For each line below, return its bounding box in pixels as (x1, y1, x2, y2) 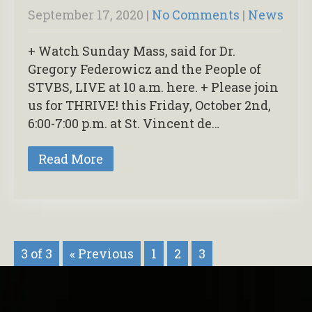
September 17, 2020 (28, 6, 143, 23)
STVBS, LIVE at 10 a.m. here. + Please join (28, 78, 279, 95)
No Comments (152, 6, 240, 23)
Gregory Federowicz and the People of (28, 60, 261, 77)
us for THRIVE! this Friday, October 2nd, (28, 96, 271, 114)
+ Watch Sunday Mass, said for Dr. (28, 42, 235, 59)
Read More (38, 150, 103, 167)
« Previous (70, 244, 134, 262)
